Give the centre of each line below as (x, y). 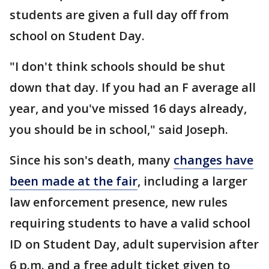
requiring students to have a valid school (130, 223)
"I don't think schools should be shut (117, 66)
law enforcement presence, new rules (119, 202)
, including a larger (192, 181)
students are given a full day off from (119, 15)
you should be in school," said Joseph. (119, 129)
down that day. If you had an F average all (133, 87)
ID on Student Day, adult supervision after (134, 244)
